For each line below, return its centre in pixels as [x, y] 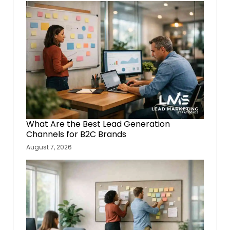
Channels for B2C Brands [76, 135]
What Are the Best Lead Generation [98, 124]
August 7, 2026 [49, 147]
